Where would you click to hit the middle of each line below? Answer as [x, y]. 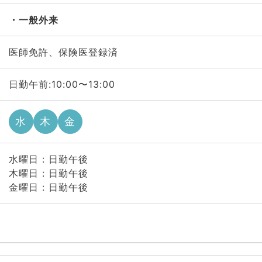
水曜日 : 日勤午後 [48, 159]
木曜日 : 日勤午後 [48, 173]
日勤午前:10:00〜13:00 [62, 84]
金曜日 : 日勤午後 [48, 187]
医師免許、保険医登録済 [63, 52]
